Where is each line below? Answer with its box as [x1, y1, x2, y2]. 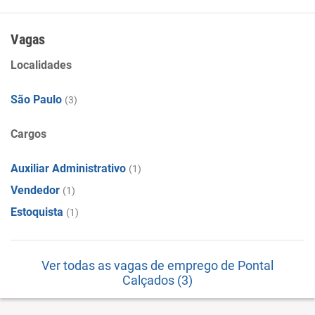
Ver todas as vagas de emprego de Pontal [41, 258, 274, 273]
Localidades [11, 58, 72, 72]
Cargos [11, 127, 46, 141]
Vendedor [11, 184, 60, 197]
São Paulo [11, 93, 62, 106]
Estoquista [11, 205, 63, 219]
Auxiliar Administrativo [11, 162, 126, 175]
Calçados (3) [122, 273, 193, 288]
